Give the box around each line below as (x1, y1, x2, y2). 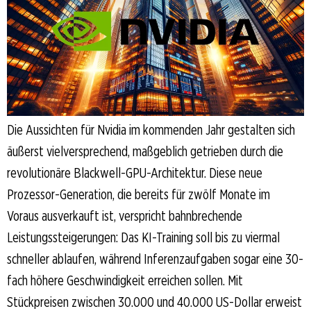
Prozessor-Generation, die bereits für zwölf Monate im (7, 186, 270, 203)
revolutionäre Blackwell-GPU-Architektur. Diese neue (7, 165, 262, 182)
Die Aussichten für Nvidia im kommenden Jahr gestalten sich (7, 121, 295, 139)
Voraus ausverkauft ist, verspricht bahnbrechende (7, 208, 242, 225)
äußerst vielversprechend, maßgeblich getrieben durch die (7, 143, 283, 160)
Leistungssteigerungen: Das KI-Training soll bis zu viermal (7, 229, 280, 246)
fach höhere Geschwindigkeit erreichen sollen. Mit (7, 272, 243, 289)
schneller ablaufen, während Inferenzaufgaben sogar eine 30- (7, 251, 303, 268)
